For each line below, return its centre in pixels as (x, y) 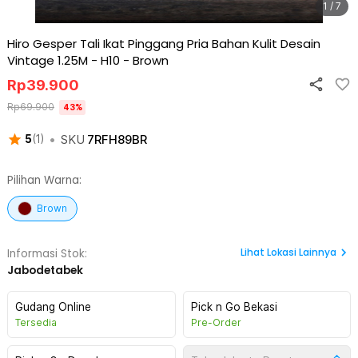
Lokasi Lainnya (302, 252)
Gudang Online (53, 307)
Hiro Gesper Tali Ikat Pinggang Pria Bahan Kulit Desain (164, 44)
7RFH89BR (117, 139)
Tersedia (36, 322)
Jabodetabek (45, 270)
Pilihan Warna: (44, 180)
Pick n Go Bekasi (234, 307)
